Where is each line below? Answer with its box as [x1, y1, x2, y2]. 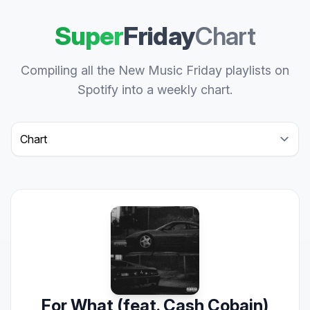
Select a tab [10, 122, 70, 136]
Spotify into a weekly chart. [77, 82, 232, 97]
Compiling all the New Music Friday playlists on [21, 63, 289, 77]
